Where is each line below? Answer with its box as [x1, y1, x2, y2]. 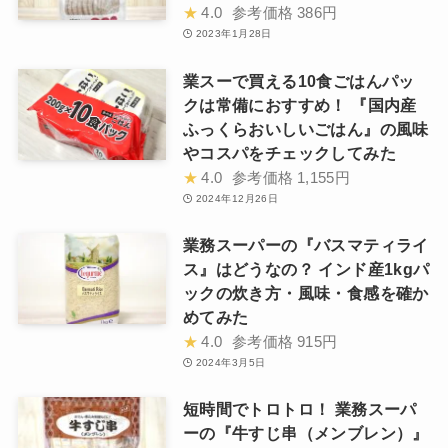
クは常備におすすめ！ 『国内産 [182, 95, 417, 114]
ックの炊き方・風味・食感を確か [182, 283, 429, 302]
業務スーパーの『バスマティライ [182, 235, 429, 254]
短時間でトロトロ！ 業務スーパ [182, 399, 417, 418]
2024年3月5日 [195, 356, 266, 368]
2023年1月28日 [195, 28, 272, 40]
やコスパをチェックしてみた [182, 143, 397, 162]
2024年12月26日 [195, 192, 279, 204]
